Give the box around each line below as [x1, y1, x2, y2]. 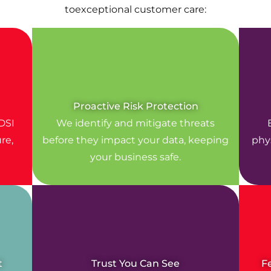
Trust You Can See [91, 257, 180, 269]
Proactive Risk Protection [73, 100, 198, 112]
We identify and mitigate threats [56, 117, 215, 129]
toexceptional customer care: [65, 3, 206, 15]
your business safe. [90, 151, 181, 163]
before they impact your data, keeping [42, 134, 229, 146]
